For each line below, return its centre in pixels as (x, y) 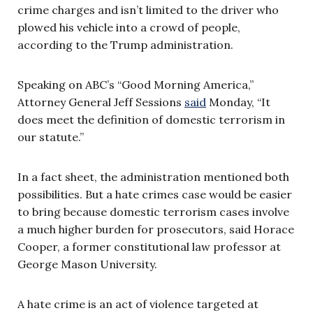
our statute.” (51, 137)
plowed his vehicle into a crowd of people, (129, 27)
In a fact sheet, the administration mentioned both (153, 176)
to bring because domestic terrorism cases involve (153, 211)
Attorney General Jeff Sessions (101, 102)
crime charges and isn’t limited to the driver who (148, 9)
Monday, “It (238, 102)
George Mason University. (87, 264)
